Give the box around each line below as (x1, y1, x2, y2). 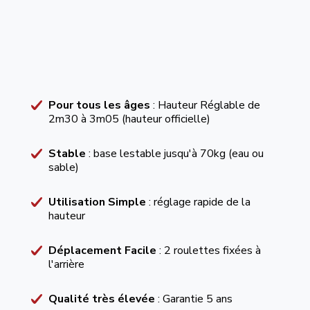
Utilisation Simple (48, 194, 146, 210)
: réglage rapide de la (145, 194, 250, 210)
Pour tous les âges (48, 98, 150, 113)
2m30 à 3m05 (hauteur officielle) (48, 111, 210, 127)
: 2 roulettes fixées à (156, 243, 261, 258)
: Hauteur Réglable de (149, 98, 260, 113)
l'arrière (48, 257, 84, 272)
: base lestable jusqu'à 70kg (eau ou (85, 146, 264, 161)
